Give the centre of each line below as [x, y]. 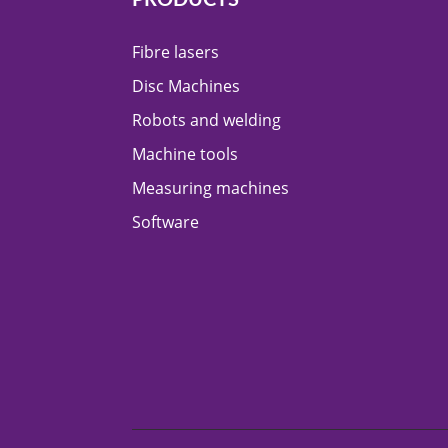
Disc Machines [186, 85]
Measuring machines [210, 187]
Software [165, 221]
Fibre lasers [175, 51]
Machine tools [185, 153]
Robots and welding [206, 119]
